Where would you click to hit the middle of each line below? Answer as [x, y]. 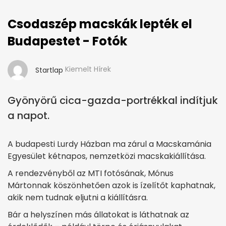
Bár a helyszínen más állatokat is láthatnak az [98, 215]
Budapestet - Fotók [67, 41]
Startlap [49, 70]
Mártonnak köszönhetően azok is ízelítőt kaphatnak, [111, 186]
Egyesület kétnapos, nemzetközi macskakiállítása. [107, 156]
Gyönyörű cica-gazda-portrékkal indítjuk [113, 101]
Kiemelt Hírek [88, 69]
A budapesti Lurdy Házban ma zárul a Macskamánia [109, 144]
